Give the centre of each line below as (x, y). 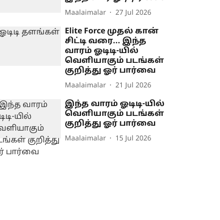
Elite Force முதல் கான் (112, 31)
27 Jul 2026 (134, 13)
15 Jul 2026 (134, 138)
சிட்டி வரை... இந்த (106, 41)
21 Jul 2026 (134, 85)
